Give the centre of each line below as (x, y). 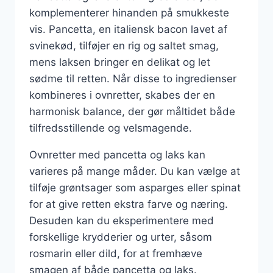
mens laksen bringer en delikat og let (120, 62)
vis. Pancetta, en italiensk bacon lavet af (128, 29)
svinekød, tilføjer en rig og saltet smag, (124, 46)
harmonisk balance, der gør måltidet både (132, 112)
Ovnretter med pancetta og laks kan (117, 155)
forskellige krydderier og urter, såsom (121, 237)
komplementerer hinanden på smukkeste (129, 13)
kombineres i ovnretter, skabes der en (122, 95)
